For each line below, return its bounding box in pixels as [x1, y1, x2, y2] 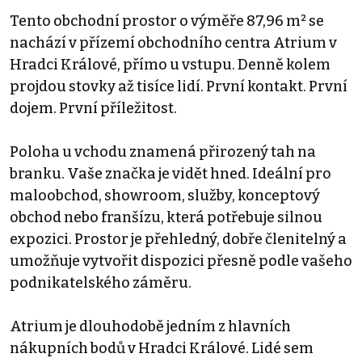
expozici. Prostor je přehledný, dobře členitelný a [10, 230, 347, 249]
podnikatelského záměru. [10, 274, 192, 293]
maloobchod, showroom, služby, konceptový [10, 187, 320, 205]
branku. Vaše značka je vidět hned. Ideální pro [10, 165, 331, 183]
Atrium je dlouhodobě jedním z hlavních [10, 318, 291, 336]
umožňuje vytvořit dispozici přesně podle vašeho [10, 252, 352, 271]
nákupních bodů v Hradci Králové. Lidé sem [10, 339, 314, 358]
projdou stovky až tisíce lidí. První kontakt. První [10, 78, 347, 96]
